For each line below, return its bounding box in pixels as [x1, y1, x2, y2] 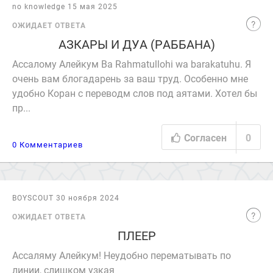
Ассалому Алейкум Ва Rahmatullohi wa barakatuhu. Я [12, 57, 251, 70]
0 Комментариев [12, 139, 83, 150]
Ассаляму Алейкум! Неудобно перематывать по [12, 249, 231, 261]
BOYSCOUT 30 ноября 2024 [12, 193, 119, 202]
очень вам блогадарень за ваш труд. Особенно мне [12, 72, 248, 85]
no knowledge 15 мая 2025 [12, 1, 118, 11]
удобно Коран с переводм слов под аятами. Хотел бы [12, 87, 257, 99]
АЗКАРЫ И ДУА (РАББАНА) [58, 36, 215, 52]
